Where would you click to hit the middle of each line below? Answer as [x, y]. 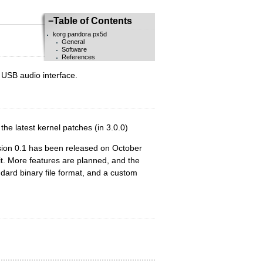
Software [75, 50]
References [79, 57]
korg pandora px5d [80, 34]
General [73, 42]
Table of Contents [93, 21]
